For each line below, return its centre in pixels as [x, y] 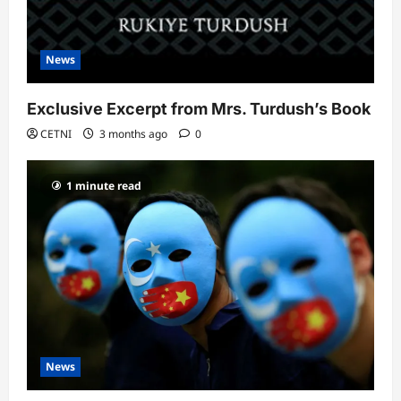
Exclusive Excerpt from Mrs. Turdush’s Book [199, 108]
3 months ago [133, 133]
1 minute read [104, 185]
